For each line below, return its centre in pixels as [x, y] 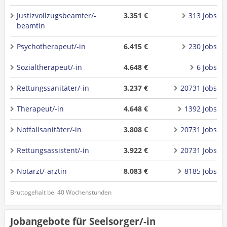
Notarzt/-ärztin [42, 171]
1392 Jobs [200, 109]
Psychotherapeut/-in [51, 46]
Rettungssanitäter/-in [53, 88]
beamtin [31, 26]
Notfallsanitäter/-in [49, 129]
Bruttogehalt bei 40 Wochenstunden [61, 192]
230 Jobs [202, 46]
